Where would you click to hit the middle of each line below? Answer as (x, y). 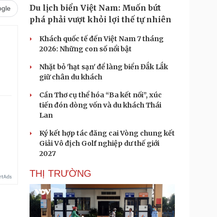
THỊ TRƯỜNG (61, 173)
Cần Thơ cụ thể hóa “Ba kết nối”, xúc (101, 95)
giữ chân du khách (71, 77)
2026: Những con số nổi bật (85, 49)
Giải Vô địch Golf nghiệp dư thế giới (99, 143)
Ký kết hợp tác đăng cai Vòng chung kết (107, 133)
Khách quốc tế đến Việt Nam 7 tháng (101, 39)
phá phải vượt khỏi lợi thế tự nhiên (101, 19)
